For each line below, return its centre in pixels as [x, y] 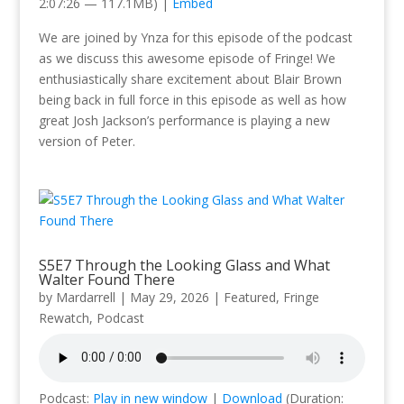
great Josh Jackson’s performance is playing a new [184, 120]
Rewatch [64, 317]
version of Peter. [87, 141]
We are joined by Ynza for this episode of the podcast [195, 37]
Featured [249, 297]
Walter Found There [106, 279]
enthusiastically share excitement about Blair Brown [190, 78]
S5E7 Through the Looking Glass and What [184, 265]
